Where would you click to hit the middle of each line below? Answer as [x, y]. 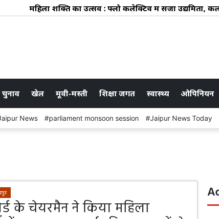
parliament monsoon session [94, 118]
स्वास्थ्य [158, 93]
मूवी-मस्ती [72, 93]
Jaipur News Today [181, 118]
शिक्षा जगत [117, 93]
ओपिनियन [197, 93]
